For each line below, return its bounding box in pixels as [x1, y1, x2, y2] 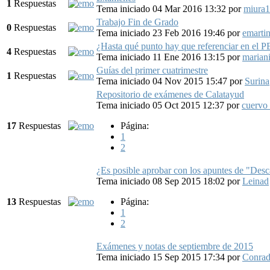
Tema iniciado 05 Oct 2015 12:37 [96, 99, 227, 110]
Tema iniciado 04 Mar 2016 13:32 [96, 3, 228, 14]
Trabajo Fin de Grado [96, 16, 178, 27]
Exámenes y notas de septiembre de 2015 [96, 240, 253, 251]
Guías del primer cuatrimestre [96, 64, 208, 75]
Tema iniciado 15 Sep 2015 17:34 [96, 251, 227, 262]
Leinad [242, 175, 269, 186]
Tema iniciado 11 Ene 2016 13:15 [96, 51, 227, 62]
